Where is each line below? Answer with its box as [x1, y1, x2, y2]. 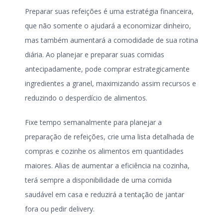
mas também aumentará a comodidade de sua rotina [25, 35, 198, 45]
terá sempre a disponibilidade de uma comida [25, 175, 172, 185]
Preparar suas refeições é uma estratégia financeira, [25, 6, 194, 16]
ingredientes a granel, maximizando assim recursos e [25, 78, 196, 88]
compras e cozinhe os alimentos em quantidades [25, 146, 184, 156]
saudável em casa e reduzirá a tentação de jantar [25, 189, 184, 199]
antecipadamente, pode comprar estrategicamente [25, 64, 190, 74]
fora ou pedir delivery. [25, 204, 95, 214]
